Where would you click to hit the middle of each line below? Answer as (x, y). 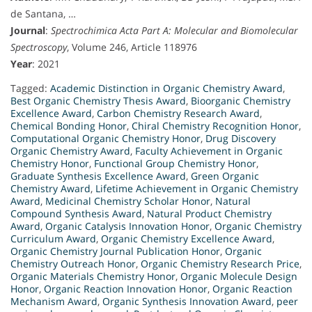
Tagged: (30, 88)
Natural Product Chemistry (209, 214)
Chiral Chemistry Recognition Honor (215, 126)
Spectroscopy (39, 47)
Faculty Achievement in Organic (209, 151)
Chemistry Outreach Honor (73, 264)
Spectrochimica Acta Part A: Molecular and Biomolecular (174, 31)
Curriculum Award (53, 239)
